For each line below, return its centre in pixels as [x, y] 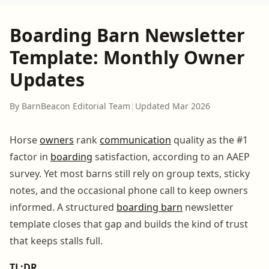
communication [135, 140]
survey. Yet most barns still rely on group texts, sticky [130, 173]
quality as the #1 [210, 140]
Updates [47, 79]
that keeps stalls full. [56, 240]
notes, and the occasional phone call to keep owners [129, 190]
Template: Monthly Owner [127, 57]
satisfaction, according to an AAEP [171, 156]
